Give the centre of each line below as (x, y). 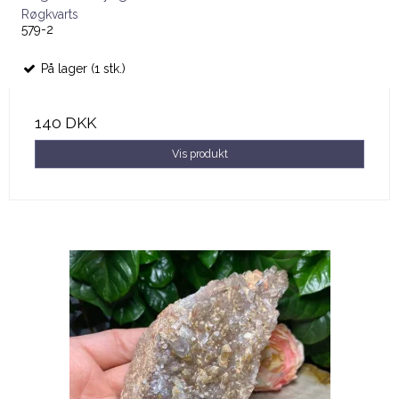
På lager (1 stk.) (81, 68)
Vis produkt (199, 154)
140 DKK (65, 122)
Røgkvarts (50, 14)
